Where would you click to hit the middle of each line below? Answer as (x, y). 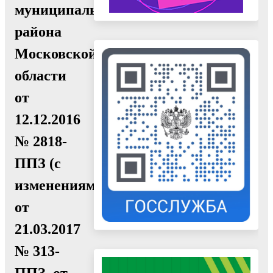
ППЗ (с (38, 163)
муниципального (71, 9)
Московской (56, 53)
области (41, 75)
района (38, 31)
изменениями (59, 185)
